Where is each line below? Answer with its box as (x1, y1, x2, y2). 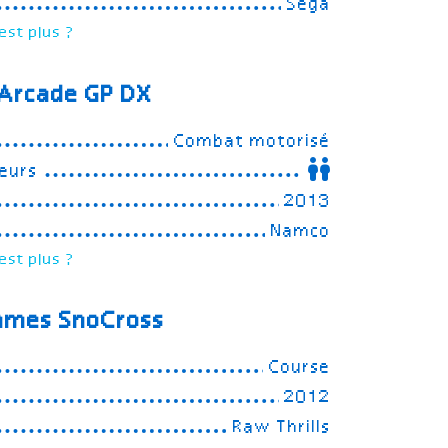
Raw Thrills (232, 419, 331, 438)
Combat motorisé (173, 132, 331, 151)
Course (268, 359, 331, 378)
